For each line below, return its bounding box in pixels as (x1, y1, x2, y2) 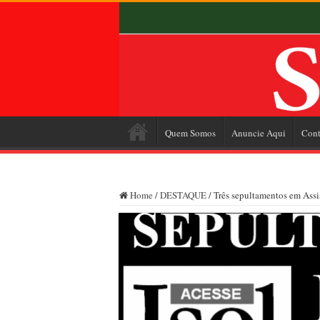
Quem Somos (165, 126, 216, 139)
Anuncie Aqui (231, 126, 286, 139)
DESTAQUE (160, 188, 206, 201)
